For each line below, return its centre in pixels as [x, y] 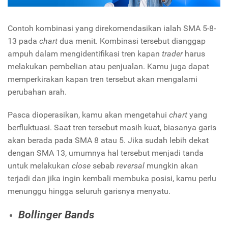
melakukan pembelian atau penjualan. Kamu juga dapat [108, 66]
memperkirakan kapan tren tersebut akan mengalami [103, 79]
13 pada [23, 41]
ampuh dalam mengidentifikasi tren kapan [85, 53]
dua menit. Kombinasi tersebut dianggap [133, 41]
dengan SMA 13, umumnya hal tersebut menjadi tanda [106, 153]
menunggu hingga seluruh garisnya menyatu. [89, 191]
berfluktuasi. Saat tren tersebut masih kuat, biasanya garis [112, 127]
